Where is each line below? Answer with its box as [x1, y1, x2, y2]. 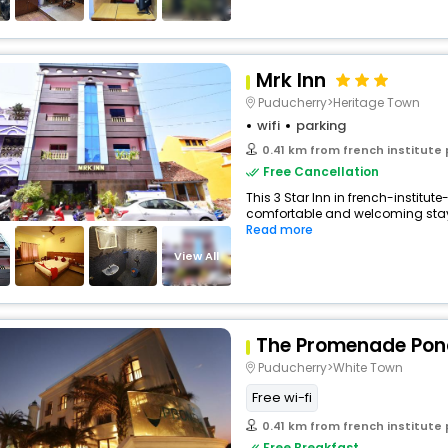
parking [296, 116, 346, 135]
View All [174, 247, 220, 264]
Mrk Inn [256, 67, 326, 94]
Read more [246, 221, 313, 238]
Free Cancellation [263, 163, 379, 180]
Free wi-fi [252, 388, 312, 407]
